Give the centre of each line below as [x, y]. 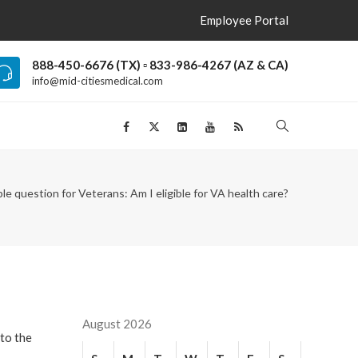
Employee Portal [244, 20]
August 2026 [117, 324]
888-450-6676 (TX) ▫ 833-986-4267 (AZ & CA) [160, 65]
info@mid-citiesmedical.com [97, 81]
